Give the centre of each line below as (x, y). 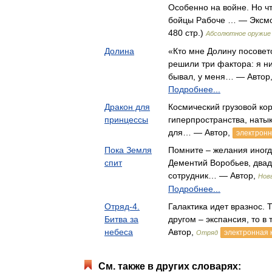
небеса (119, 232)
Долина (119, 51)
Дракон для (127, 107)
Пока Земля (128, 150)
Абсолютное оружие (238, 33)
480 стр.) (187, 33)
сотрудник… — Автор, (213, 175)
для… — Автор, (200, 132)
